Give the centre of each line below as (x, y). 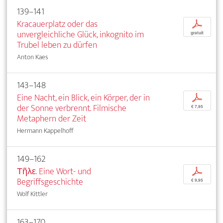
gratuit (197, 33)
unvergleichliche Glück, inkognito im (80, 35)
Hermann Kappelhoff (45, 131)
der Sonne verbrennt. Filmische (72, 109)
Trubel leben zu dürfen (57, 45)
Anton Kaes (33, 57)
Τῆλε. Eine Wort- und (54, 172)
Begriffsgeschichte (50, 182)
